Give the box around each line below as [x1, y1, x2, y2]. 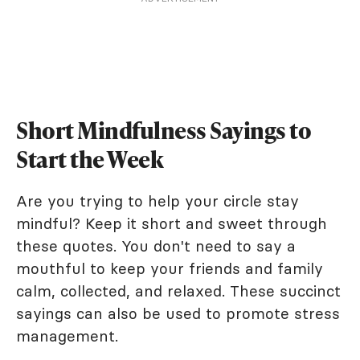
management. [16, 325, 118, 346]
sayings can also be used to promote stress [16, 303, 340, 323]
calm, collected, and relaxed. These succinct [16, 280, 341, 301]
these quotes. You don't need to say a [16, 235, 296, 256]
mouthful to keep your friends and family [16, 258, 323, 278]
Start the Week [16, 143, 163, 174]
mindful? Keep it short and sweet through [16, 213, 327, 233]
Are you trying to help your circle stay [16, 190, 299, 211]
